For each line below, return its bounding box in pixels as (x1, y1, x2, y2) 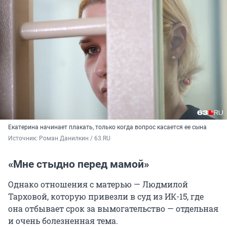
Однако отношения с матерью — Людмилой (8, 179, 188, 190)
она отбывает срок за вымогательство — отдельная (8, 203, 218, 214)
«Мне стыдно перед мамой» (8, 158, 149, 171)
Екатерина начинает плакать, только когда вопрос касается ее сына (8, 124, 207, 131)
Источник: (8, 135, 39, 142)
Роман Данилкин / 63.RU (39, 135, 110, 142)
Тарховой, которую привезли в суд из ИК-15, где (8, 191, 204, 202)
